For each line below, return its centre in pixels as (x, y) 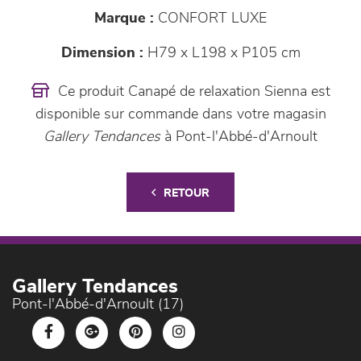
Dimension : (102, 53)
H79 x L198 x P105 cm (222, 53)
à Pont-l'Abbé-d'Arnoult (239, 137)
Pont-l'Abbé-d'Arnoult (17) (98, 305)
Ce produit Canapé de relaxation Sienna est (192, 92)
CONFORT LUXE (210, 19)
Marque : (124, 19)
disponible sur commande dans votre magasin (180, 114)
